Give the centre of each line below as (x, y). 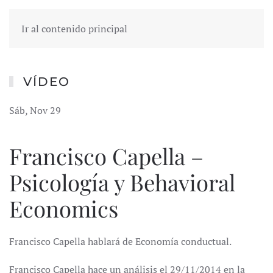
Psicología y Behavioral (122, 182)
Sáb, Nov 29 (35, 110)
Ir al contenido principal (74, 29)
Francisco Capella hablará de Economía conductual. (120, 241)
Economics (64, 208)
